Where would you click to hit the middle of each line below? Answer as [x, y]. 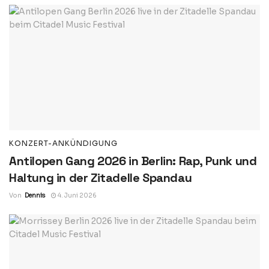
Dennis [35, 196]
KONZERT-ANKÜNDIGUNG [63, 144]
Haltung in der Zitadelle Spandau [101, 178]
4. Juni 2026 [77, 196]
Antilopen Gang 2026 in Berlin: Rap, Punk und [133, 161]
